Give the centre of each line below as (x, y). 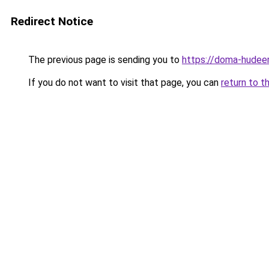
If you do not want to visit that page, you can (123, 83)
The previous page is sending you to (104, 60)
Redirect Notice (52, 21)
